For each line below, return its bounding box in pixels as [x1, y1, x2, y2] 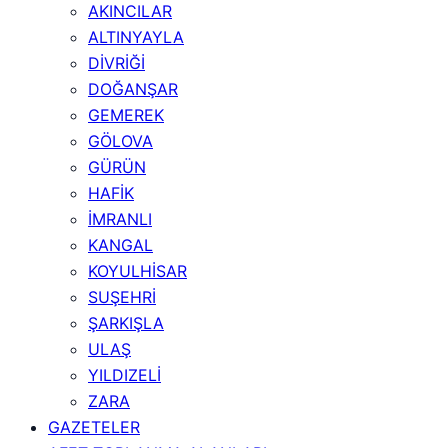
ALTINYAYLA [88, 27, 184, 47]
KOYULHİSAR [88, 261, 187, 281]
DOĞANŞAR [88, 79, 178, 99]
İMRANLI [88, 209, 152, 229]
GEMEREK [88, 105, 164, 125]
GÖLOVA [88, 131, 153, 151]
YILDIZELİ [88, 365, 161, 385]
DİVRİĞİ [88, 53, 145, 73]
